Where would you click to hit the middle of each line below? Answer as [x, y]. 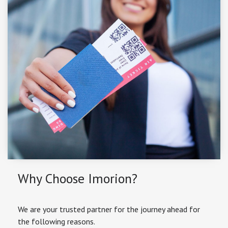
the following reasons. [56, 222]
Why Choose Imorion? [78, 179]
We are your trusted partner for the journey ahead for [109, 209]
